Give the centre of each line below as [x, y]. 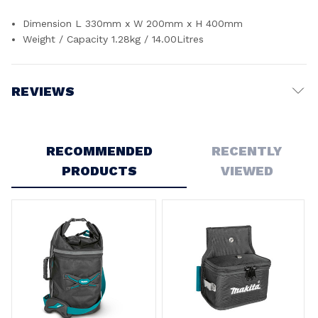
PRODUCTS [99, 170]
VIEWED [247, 170]
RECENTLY [247, 150]
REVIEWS [43, 91]
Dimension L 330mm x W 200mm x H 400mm [133, 23]
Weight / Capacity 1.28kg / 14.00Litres [114, 39]
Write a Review [50, 127]
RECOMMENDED [99, 150]
